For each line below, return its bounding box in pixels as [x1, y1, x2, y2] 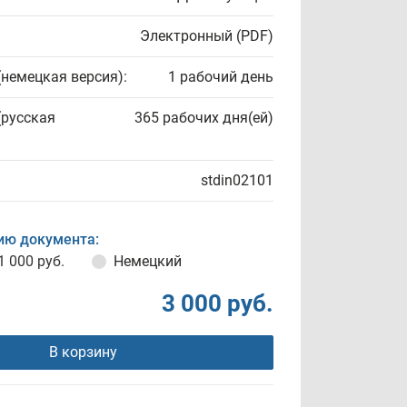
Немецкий [114, 253, 182, 270]
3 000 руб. [162, 290, 273, 317]
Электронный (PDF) [140, 27, 273, 45]
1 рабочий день [168, 68, 273, 85]
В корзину [48, 343, 117, 361]
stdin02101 [201, 172, 273, 189]
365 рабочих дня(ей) [134, 109, 273, 126]
